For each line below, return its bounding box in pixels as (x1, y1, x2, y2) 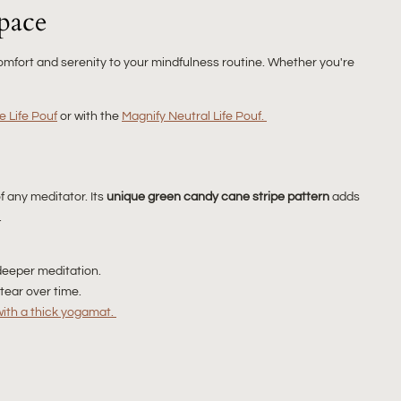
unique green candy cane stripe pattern (107, 189, 329, 203)
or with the (57, 109, 122, 124)
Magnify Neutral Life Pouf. (122, 109, 267, 124)
